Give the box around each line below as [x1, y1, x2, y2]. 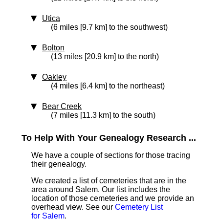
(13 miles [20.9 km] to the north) [51, 52, 159, 61]
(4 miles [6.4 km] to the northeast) [51, 82, 165, 90]
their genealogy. [31, 160, 87, 168]
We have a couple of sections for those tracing [31, 151, 190, 159]
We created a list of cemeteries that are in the [31, 176, 186, 185]
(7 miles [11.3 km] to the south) [51, 111, 155, 119]
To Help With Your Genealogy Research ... [22, 133, 196, 143]
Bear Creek [42, 102, 82, 110]
